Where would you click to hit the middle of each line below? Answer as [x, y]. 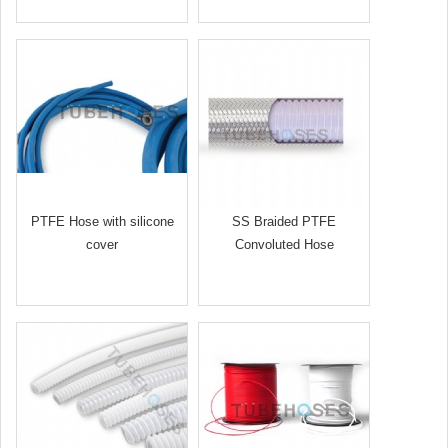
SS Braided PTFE [284, 221]
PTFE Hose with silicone [102, 221]
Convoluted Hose [284, 244]
